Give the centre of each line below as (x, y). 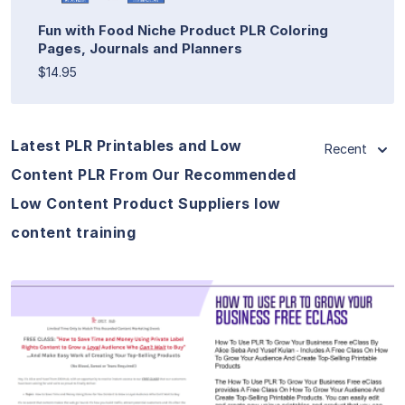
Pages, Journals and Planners (140, 48)
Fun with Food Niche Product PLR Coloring (183, 30)
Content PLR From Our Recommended (153, 174)
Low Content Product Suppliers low (146, 203)
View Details (202, 359)
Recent (346, 148)
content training (73, 232)
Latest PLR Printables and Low (127, 145)
